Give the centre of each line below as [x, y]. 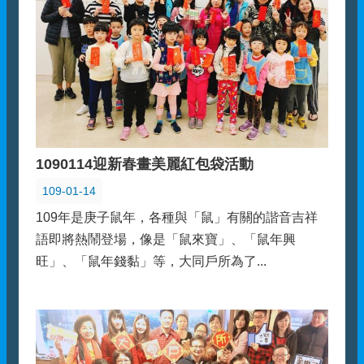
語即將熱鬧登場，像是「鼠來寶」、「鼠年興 [166, 239]
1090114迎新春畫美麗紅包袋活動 [145, 164]
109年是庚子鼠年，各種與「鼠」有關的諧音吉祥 [177, 217]
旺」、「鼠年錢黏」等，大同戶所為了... [151, 261]
